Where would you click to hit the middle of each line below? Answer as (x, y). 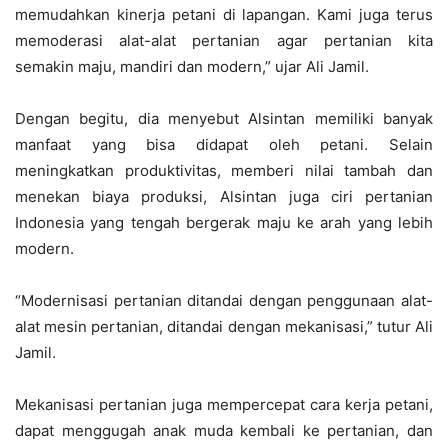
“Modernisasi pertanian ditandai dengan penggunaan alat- (224, 300)
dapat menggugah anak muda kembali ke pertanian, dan (224, 430)
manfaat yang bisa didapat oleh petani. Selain (224, 144)
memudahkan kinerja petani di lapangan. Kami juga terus (224, 14)
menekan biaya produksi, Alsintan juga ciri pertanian (224, 196)
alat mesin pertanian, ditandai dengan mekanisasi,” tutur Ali (224, 326)
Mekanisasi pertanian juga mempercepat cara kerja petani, (224, 404)
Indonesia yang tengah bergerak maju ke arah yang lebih (224, 222)
